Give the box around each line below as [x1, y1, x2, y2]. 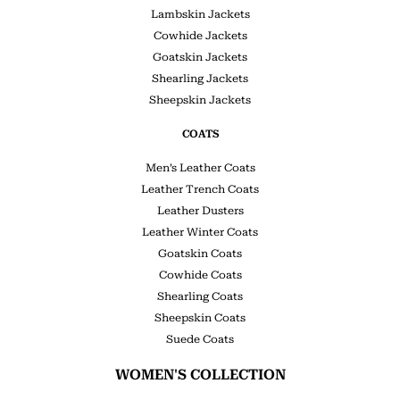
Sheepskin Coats [154, 311, 246, 324]
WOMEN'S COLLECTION [114, 365, 286, 383]
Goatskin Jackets [153, 50, 247, 63]
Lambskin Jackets [150, 7, 250, 21]
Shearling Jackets [152, 71, 248, 85]
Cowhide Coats [158, 268, 242, 281]
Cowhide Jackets [153, 29, 247, 42]
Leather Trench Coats [141, 182, 259, 196]
